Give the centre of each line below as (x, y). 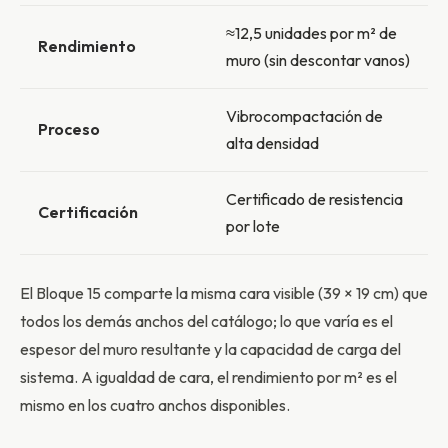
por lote (253, 226)
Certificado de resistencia (314, 199)
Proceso (69, 129)
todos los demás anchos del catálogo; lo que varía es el (206, 321)
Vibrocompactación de (304, 116)
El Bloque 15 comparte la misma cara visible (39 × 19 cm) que (224, 293)
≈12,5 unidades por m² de (311, 33)
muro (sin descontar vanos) (318, 60)
